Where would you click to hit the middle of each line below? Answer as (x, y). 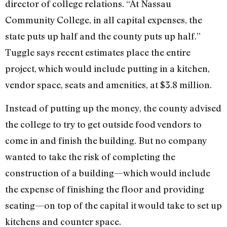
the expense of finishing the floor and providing (105, 189)
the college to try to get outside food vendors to (103, 124)
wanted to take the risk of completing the (90, 157)
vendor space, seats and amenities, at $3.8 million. (108, 84)
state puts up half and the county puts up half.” (103, 36)
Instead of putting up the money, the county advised (113, 108)
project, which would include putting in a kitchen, (107, 68)
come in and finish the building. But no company (106, 141)
